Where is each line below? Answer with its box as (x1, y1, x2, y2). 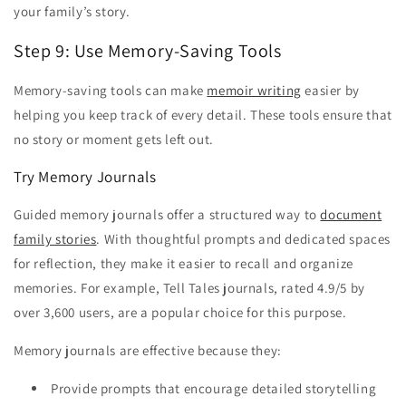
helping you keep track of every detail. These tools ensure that (14, 105, 392, 123)
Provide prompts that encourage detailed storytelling (51, 379, 377, 397)
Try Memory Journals (14, 166, 157, 187)
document (320, 205, 382, 223)
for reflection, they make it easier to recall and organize (14, 254, 353, 272)
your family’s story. (14, 3, 130, 21)
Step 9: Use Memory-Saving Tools (14, 38, 282, 63)
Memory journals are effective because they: (14, 341, 282, 359)
